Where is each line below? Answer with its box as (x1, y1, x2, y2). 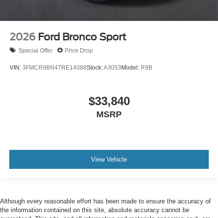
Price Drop (65, 47, 93, 54)
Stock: (87, 64, 104, 71)
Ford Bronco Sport (38, 31, 126, 43)
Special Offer (18, 47, 53, 54)
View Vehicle (91, 155, 127, 163)
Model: (121, 64, 141, 71)
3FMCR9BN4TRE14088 (22, 64, 87, 71)
